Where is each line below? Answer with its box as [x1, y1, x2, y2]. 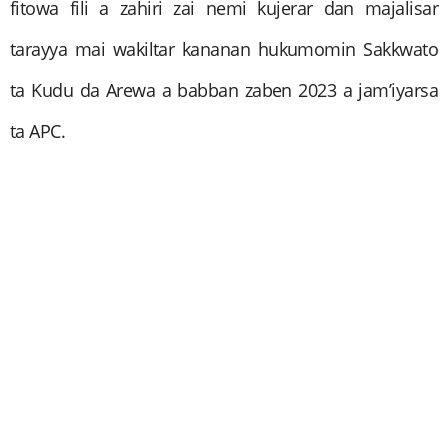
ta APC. [10, 119, 66, 144]
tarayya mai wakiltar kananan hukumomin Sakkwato [10, 37, 438, 62]
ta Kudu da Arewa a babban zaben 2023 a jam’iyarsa [10, 78, 438, 103]
